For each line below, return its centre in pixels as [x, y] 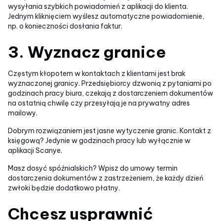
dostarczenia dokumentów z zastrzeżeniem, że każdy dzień [106, 178]
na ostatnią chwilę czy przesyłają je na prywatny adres [99, 103]
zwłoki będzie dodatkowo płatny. [64, 188]
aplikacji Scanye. [35, 150]
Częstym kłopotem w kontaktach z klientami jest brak [97, 74]
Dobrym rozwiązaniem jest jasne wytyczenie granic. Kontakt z [110, 131]
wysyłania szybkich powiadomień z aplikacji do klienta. [98, 6]
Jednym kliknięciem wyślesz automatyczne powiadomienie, [106, 16]
